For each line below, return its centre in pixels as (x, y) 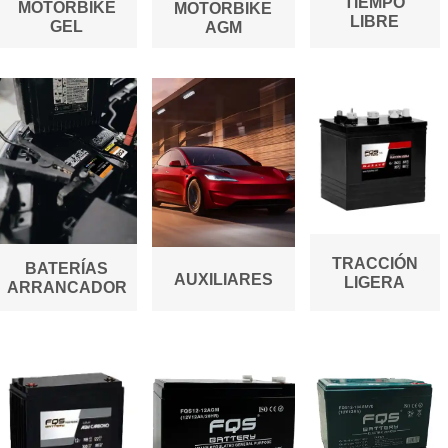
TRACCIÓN (374, 263)
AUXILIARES (223, 279)
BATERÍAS (66, 268)
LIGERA (374, 282)
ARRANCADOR (66, 287)
